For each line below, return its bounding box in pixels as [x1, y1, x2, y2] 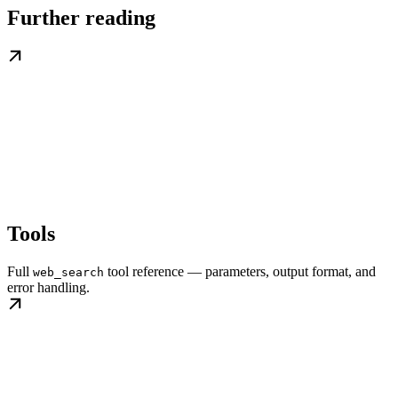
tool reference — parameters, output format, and [104, 263, 376, 279]
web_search [33, 265, 104, 279]
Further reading [7, 5, 155, 29]
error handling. [7, 279, 90, 295]
